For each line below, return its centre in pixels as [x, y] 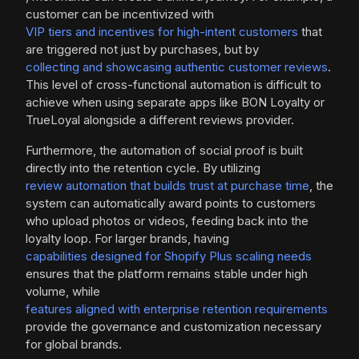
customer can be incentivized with [120, 14]
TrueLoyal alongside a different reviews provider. [160, 120]
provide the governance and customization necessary [173, 327]
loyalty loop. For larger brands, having [127, 239]
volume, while [63, 292]
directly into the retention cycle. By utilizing [143, 168]
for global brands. [74, 345]
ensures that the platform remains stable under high [167, 274]
